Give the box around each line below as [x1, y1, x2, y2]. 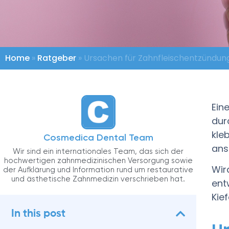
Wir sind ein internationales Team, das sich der [13, 147, 184, 156]
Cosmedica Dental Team [43, 132, 153, 143]
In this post [11, 209, 65, 219]
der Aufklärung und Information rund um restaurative [3, 165, 193, 174]
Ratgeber [37, 52, 76, 64]
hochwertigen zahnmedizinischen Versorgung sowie [4, 156, 193, 165]
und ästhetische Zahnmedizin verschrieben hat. [11, 174, 185, 184]
